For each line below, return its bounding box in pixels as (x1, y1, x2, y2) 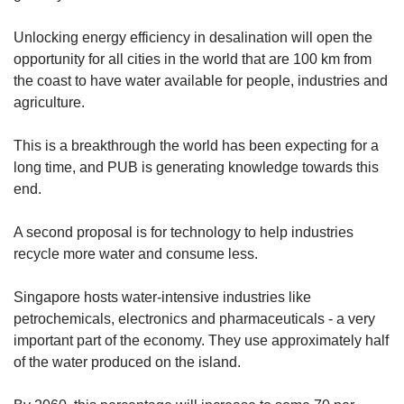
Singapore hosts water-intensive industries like (14, 289, 311, 305)
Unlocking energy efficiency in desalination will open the (14, 29, 372, 45)
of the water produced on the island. (14, 353, 241, 370)
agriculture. (14, 94, 85, 110)
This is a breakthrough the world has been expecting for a (14, 137, 379, 153)
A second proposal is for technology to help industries (14, 224, 353, 240)
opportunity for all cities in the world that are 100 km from (14, 50, 372, 67)
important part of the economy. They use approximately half (14, 332, 389, 348)
